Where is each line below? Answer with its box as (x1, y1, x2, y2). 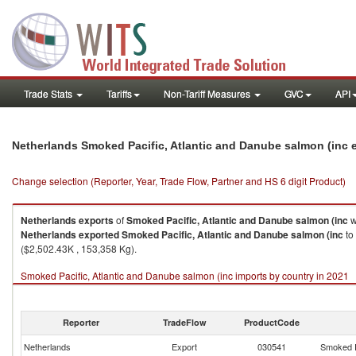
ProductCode (244, 316, 300, 328)
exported (79, 227, 119, 242)
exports (79, 213, 114, 227)
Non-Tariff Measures (164, 87, 253, 100)
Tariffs (106, 87, 132, 100)
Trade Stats (24, 87, 75, 100)
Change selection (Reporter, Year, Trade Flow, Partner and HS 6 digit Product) (12, 174, 346, 188)
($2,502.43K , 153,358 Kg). (21, 242, 137, 255)
